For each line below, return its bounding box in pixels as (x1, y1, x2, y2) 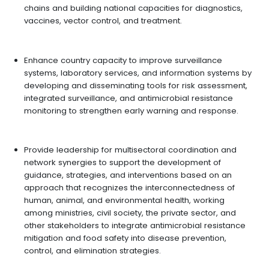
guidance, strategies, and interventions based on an (23, 169, 232, 181)
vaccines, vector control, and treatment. (23, 15, 184, 27)
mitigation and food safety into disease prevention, (23, 232, 226, 244)
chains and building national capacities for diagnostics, (23, 2, 243, 14)
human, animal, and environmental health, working (23, 195, 225, 207)
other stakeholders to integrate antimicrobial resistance (23, 220, 246, 232)
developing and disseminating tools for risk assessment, (23, 79, 247, 91)
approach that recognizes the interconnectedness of (23, 182, 235, 194)
